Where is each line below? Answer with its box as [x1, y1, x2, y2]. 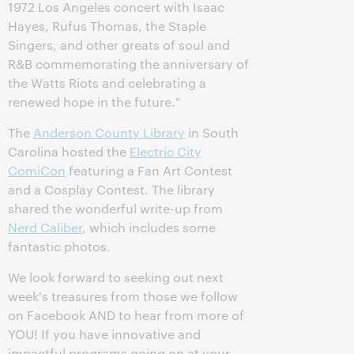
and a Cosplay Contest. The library [8, 181, 215, 198]
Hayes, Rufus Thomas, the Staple [8, 17, 206, 34]
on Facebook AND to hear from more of [8, 307, 244, 323]
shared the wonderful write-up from [8, 200, 223, 217]
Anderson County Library [33, 124, 185, 141]
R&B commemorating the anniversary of [8, 55, 249, 72]
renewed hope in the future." [8, 93, 180, 110]
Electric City [130, 143, 201, 160]
